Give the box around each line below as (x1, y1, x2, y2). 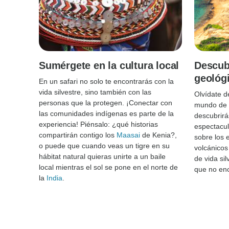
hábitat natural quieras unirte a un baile (39, 152, 166, 161)
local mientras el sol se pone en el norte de (39, 163, 178, 171)
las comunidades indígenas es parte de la (39, 109, 174, 118)
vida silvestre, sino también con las (39, 87, 151, 96)
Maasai (117, 130, 140, 139)
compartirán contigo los (39, 130, 117, 139)
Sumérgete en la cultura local (39, 59, 179, 71)
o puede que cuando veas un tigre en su (39, 141, 170, 150)
